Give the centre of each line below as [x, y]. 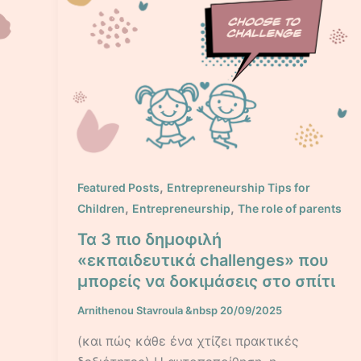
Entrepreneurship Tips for [239, 188]
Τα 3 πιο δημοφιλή [149, 240]
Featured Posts [118, 188]
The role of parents [290, 209]
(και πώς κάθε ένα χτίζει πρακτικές [188, 340]
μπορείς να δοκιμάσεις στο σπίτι [206, 282]
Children [101, 209]
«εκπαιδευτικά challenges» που [203, 261]
